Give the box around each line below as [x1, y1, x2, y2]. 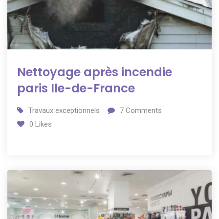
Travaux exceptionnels [28, 106, 100, 115]
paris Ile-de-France [17, 80, 135, 96]
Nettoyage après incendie [17, 64, 172, 80]
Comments [124, 106, 162, 115]
